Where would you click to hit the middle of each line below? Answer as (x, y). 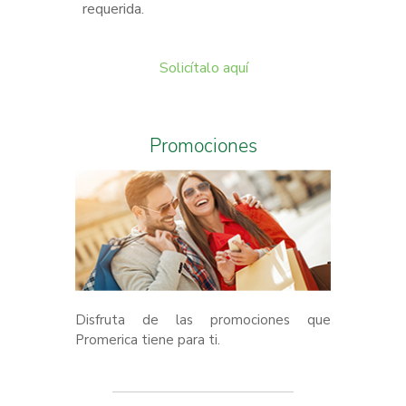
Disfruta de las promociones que (203, 319)
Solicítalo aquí (204, 68)
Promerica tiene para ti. (148, 339)
